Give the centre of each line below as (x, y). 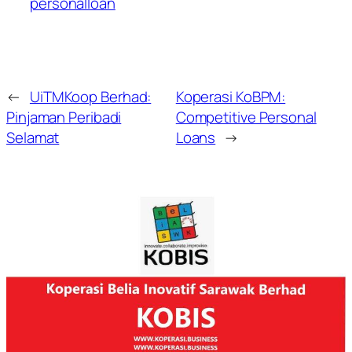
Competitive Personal (246, 117)
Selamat (33, 137)
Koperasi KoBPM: (231, 96)
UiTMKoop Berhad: (90, 96)
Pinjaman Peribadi (64, 117)
